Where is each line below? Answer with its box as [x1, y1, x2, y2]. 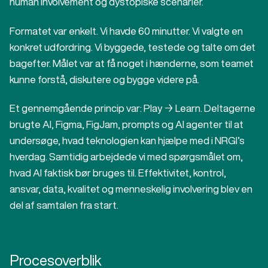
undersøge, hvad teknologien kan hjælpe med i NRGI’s [10, 135, 245, 145]
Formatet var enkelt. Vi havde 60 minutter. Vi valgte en [10, 25, 243, 36]
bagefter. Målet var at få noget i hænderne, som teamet [10, 57, 254, 68]
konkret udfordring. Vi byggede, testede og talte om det [10, 41, 255, 52]
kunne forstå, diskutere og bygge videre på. [10, 74, 199, 84]
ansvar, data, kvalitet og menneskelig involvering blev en [10, 183, 252, 194]
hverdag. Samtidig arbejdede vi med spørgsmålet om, [10, 151, 243, 162]
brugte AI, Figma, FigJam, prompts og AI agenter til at [10, 118, 243, 129]
